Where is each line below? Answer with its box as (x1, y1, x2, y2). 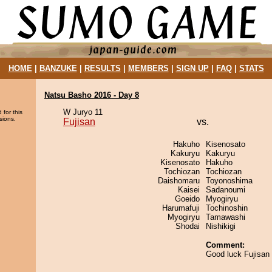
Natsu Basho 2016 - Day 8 (44, 90, 139, 100)
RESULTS (84, 64, 121, 73)
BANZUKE (39, 64, 77, 73)
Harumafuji (162, 203, 200, 212)
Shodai (175, 222, 200, 231)
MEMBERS (127, 64, 169, 73)
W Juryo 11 (63, 107, 103, 117)
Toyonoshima (206, 176, 253, 185)
